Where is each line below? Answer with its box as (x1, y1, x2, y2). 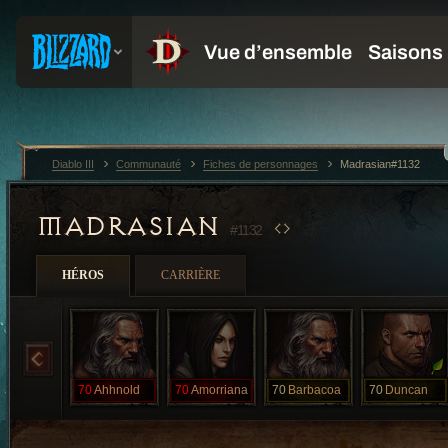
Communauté (116, 158, 181, 170)
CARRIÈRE (161, 268, 220, 282)
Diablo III (52, 158, 94, 170)
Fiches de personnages (203, 158, 318, 170)
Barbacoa (288, 383, 341, 397)
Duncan (385, 383, 428, 397)
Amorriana (191, 383, 248, 397)
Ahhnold (94, 383, 140, 397)
